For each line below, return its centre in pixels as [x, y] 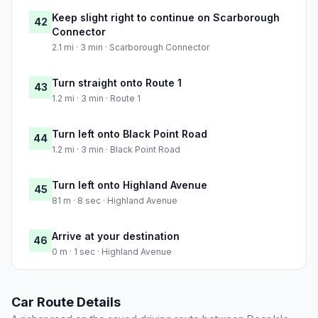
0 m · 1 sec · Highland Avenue [112, 252]
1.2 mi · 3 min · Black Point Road [116, 150]
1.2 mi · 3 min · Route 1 [96, 99]
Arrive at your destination [116, 236]
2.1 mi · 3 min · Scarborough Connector [131, 48]
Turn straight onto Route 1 [117, 83]
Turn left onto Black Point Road [130, 134]
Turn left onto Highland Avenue [130, 185]
